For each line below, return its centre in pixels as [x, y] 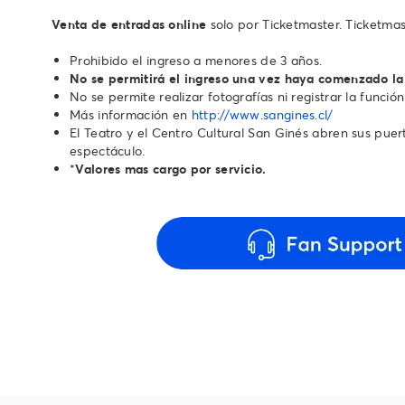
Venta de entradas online [129, 24]
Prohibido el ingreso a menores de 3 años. [196, 61]
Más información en [131, 115]
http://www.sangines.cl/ [262, 115]
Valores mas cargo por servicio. [171, 169]
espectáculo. [108, 151]
